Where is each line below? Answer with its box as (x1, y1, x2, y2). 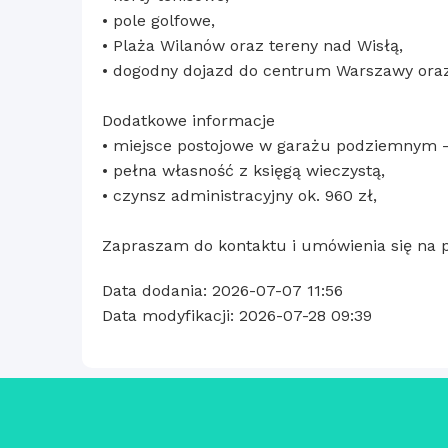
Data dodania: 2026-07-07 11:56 (102, 281, 343, 301)
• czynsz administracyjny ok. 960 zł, (102, 186, 377, 206)
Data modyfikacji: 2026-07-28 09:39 (102, 306, 372, 326)
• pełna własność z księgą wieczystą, (102, 161, 385, 181)
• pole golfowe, (102, 11, 215, 31)
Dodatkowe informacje (102, 111, 275, 131)
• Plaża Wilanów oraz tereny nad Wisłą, (102, 36, 403, 56)
